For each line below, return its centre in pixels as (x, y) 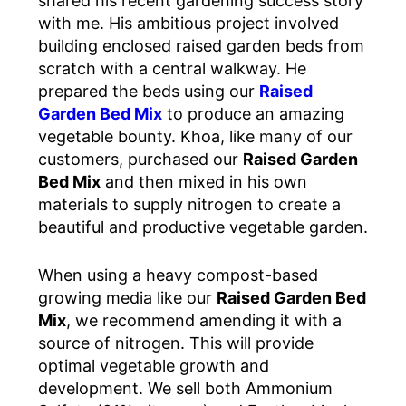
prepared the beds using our (149, 92)
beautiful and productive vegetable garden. (203, 227)
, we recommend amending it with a (204, 321)
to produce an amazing (253, 114)
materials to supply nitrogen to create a (189, 205)
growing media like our (127, 298)
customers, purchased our (140, 159)
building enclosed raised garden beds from (201, 46)
